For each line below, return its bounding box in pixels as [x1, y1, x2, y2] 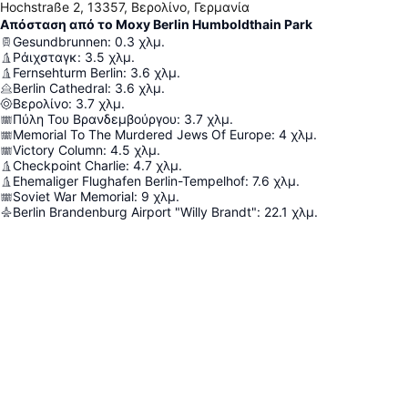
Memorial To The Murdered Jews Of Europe [13, 127, 271, 142]
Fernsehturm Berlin [13, 65, 123, 80]
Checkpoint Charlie [13, 158, 126, 173]
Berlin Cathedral [13, 80, 107, 96]
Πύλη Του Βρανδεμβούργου [13, 111, 177, 127]
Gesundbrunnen [13, 34, 107, 49]
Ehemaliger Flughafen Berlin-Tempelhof [13, 173, 245, 189]
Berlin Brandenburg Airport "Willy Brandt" [13, 204, 257, 219]
